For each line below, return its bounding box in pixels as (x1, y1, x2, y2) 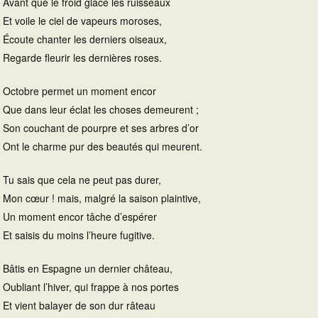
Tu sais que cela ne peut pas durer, (3, 172, 161, 187)
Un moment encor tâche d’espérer (3, 209, 157, 224)
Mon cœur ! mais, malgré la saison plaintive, (3, 191, 201, 206)
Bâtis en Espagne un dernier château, (3, 261, 172, 276)
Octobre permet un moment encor (3, 84, 156, 99)
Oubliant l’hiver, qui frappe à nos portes (3, 280, 179, 295)
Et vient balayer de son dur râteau (3, 298, 155, 313)
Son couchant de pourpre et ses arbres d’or (3, 121, 199, 136)
